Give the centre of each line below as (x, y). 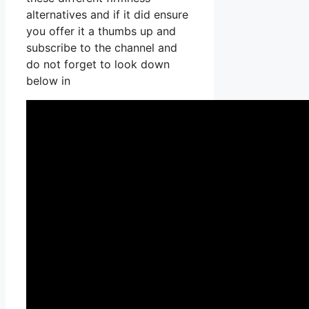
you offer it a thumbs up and (101, 31)
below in (48, 81)
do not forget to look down (98, 64)
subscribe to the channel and (102, 48)
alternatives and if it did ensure (107, 15)
